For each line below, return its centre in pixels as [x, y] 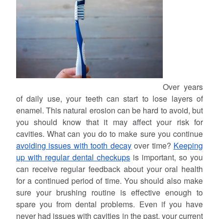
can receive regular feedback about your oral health [109, 169]
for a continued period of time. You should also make [109, 180]
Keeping [188, 145]
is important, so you [167, 157]
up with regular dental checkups [73, 157]
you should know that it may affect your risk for [109, 122]
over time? [153, 145]
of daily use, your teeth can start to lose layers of [109, 98]
